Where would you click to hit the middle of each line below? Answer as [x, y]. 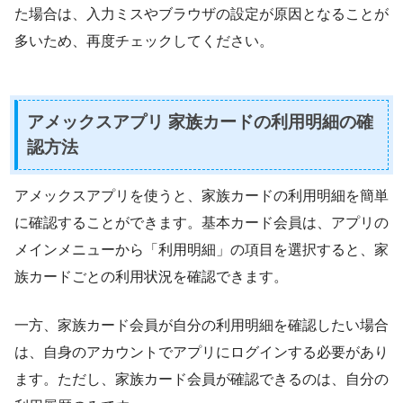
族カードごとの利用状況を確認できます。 [151, 276]
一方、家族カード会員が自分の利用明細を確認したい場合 [201, 325]
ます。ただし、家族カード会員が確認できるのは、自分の [201, 379]
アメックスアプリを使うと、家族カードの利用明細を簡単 [201, 195]
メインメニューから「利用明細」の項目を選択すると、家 [201, 249]
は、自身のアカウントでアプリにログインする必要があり [201, 352]
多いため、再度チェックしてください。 [144, 41]
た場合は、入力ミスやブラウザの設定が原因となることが [201, 14]
